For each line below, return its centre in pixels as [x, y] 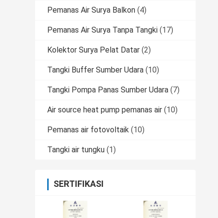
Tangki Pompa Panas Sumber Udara [108, 90]
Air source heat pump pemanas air [105, 110]
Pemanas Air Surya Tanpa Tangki [102, 30]
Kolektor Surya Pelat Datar [93, 50]
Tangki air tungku [76, 150]
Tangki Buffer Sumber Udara [95, 70]
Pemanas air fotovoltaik [88, 130]
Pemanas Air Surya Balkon [91, 10]
